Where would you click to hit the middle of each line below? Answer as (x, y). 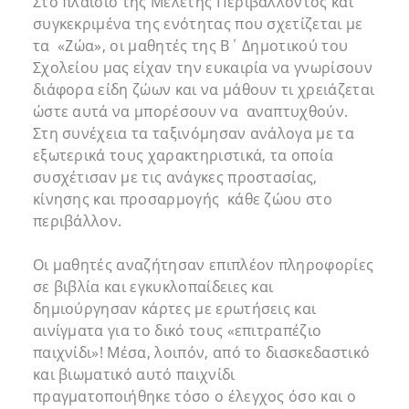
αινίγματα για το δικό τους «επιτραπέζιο (177, 331)
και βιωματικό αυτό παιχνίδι (134, 375)
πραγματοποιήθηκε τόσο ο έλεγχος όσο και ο (194, 397)
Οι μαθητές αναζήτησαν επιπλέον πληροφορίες (203, 265)
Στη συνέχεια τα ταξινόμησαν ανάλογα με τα (194, 134)
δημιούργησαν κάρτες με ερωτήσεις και (174, 309)
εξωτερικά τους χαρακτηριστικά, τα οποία (183, 156)
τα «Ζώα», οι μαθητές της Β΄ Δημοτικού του (190, 46)
